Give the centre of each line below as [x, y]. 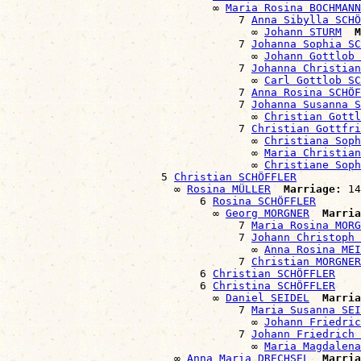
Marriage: [313, 189]
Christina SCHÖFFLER [274, 285]
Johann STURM [303, 31]
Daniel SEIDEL [268, 297]
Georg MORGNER [268, 213]
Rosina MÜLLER [229, 189]
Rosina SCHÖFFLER [264, 201]
